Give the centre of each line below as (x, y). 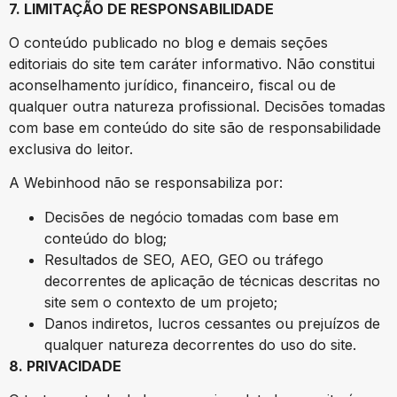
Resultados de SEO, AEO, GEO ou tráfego (184, 259)
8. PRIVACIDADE (65, 366)
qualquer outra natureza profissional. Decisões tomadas (197, 107)
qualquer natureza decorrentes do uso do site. (200, 344)
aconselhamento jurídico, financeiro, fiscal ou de (172, 86)
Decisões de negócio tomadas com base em (191, 217)
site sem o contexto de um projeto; (161, 302)
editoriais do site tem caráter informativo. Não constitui (192, 64)
